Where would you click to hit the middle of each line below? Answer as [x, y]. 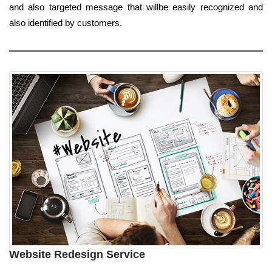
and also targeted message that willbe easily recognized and [136, 7]
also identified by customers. [66, 22]
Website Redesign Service [77, 254]
